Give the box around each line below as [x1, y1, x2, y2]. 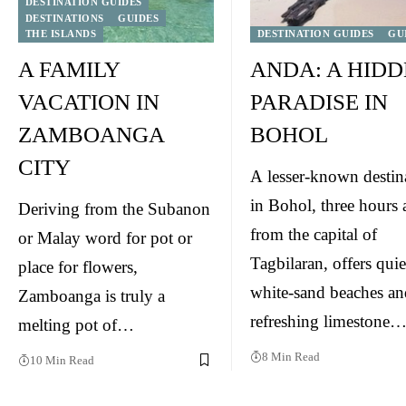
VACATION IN [18, 89, 159, 114]
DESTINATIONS [24, 12, 104, 24]
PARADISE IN [250, 89, 388, 114]
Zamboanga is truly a [18, 285, 165, 305]
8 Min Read [262, 349, 320, 363]
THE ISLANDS [24, 28, 97, 40]
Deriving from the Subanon [18, 198, 210, 218]
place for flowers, [18, 256, 138, 276]
